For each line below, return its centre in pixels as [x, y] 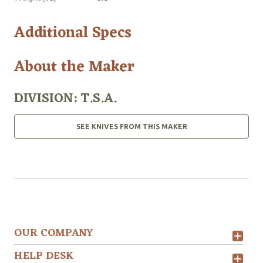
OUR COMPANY [54, 233]
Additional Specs [73, 33]
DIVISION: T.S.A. [65, 99]
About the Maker [74, 67]
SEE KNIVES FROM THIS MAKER [131, 126]
